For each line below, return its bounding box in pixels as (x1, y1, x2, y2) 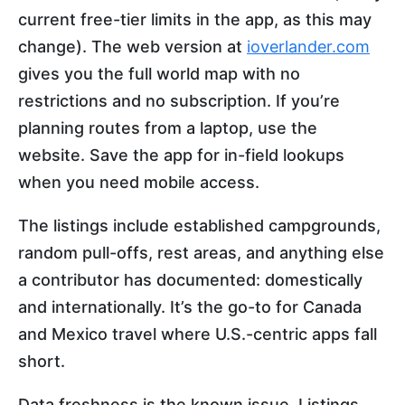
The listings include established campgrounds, (18, 215, 381, 235)
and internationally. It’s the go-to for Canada (18, 297, 362, 316)
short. (18, 351, 65, 371)
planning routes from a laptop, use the (18, 118, 317, 137)
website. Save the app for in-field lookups (18, 145, 344, 165)
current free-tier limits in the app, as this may (18, 9, 372, 29)
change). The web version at (18, 36, 247, 56)
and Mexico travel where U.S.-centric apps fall (18, 324, 377, 344)
